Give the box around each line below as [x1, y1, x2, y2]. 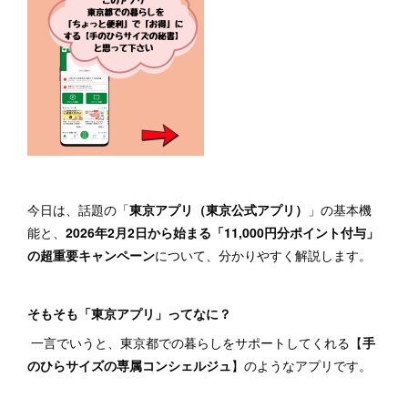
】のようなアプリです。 [231, 356, 375, 374]
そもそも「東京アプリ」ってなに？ [27, 304, 231, 322]
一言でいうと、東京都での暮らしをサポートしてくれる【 [27, 333, 362, 352]
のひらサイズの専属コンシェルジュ [27, 356, 231, 374]
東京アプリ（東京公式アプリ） [129, 200, 308, 219]
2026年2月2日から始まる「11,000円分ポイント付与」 [66, 223, 379, 241]
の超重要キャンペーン [27, 246, 155, 264]
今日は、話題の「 [27, 200, 129, 219]
